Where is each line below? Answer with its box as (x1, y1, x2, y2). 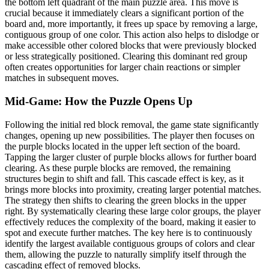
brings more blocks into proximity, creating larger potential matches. (5, 184, 261, 195)
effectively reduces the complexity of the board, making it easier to (5, 216, 256, 227)
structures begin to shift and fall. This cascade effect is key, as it (5, 173, 244, 184)
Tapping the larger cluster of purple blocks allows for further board (5, 151, 256, 162)
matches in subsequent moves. (5, 73, 119, 83)
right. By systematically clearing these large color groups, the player (5, 205, 261, 216)
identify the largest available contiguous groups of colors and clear (5, 238, 255, 249)
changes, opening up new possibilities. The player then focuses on (5, 130, 255, 141)
